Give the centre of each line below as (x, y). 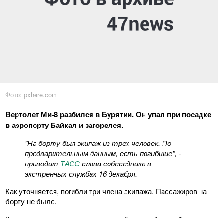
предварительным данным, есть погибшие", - (103, 153)
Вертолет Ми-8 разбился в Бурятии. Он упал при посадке (108, 114)
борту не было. (31, 201)
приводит (43, 163)
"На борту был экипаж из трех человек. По (98, 143)
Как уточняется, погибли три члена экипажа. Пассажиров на (106, 191)
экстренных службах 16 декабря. (81, 173)
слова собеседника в (116, 163)
